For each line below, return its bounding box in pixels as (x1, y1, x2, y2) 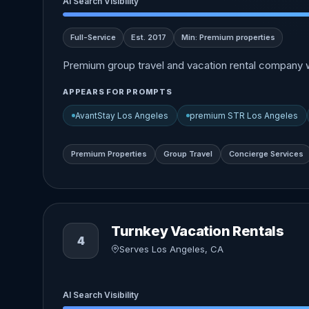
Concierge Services (229, 148, 303, 159)
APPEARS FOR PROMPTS (63, 87, 172, 97)
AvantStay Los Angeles (75, 110, 168, 121)
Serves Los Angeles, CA (119, 243, 223, 255)
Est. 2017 (131, 32, 166, 42)
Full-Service (70, 32, 116, 42)
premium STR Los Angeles (190, 110, 298, 121)
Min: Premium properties (181, 32, 275, 42)
